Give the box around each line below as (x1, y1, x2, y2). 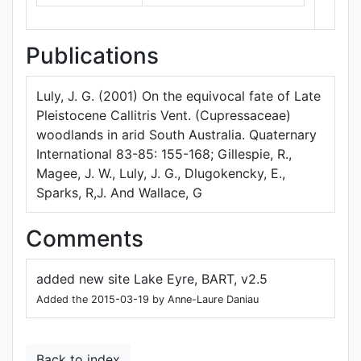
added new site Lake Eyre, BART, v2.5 (36, 271, 268, 287)
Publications (26, 42, 159, 69)
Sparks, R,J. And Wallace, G (36, 185, 202, 201)
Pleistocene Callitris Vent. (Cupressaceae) (36, 107, 291, 123)
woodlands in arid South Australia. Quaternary (36, 127, 317, 143)
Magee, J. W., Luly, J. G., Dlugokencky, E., (36, 165, 285, 181)
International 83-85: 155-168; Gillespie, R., (36, 146, 292, 162)
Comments (26, 225, 143, 252)
